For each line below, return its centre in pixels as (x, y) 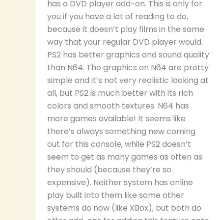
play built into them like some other (116, 195)
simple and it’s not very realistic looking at (128, 81)
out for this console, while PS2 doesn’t (119, 144)
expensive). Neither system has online (120, 183)
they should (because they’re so (109, 170)
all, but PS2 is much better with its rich (120, 93)
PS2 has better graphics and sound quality (128, 55)
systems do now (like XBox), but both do (124, 208)
